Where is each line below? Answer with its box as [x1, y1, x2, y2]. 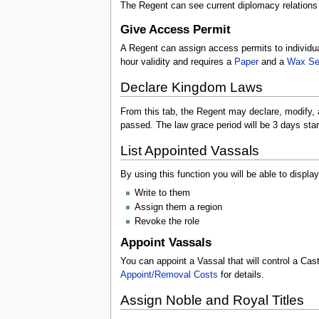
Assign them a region [134, 202, 222, 212]
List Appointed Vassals [120, 142, 259, 158]
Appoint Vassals [120, 235, 211, 249]
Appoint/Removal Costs [120, 269, 218, 280]
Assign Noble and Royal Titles [120, 292, 304, 308]
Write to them [134, 187, 190, 198]
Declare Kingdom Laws [120, 80, 263, 95]
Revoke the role [134, 216, 199, 227]
